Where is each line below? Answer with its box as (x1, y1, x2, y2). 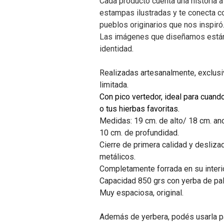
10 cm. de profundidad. (99, 128, 179, 137)
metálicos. (99, 152, 135, 161)
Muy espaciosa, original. (99, 188, 185, 197)
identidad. (99, 44, 133, 53)
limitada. (99, 80, 128, 89)
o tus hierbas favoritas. (99, 104, 179, 113)
